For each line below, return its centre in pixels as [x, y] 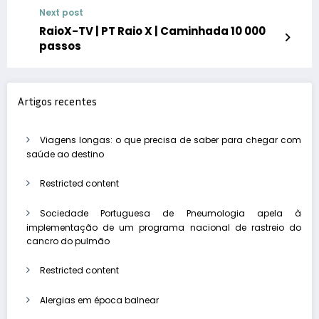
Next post [61, 12]
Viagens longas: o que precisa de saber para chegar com [171, 140]
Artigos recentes [57, 101]
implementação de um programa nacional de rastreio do [164, 228]
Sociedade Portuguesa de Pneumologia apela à [171, 214]
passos [60, 46]
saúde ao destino [65, 155]
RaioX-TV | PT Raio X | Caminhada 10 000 [152, 31]
